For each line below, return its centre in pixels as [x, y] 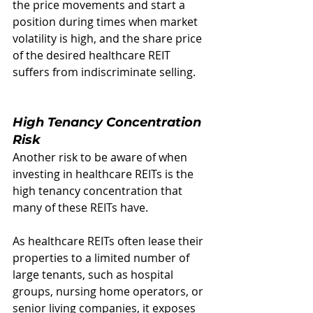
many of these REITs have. [80, 208]
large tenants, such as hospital [94, 275]
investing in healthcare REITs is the [104, 174]
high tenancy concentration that [99, 191]
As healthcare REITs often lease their [109, 241]
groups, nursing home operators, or [109, 291]
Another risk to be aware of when [101, 157]
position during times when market [107, 22]
